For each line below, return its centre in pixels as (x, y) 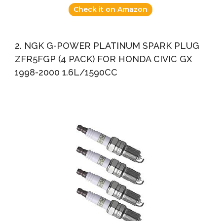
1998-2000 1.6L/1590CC (66, 73)
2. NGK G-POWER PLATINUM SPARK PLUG (107, 46)
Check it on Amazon (110, 10)
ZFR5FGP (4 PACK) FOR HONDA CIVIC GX (103, 59)
